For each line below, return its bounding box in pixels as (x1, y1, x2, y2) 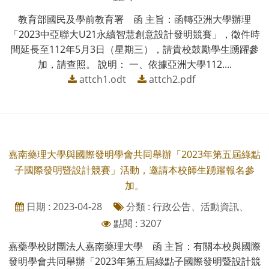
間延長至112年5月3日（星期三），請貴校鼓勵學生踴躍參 (10, 42, 259, 56)
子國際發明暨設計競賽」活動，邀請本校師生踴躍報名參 (14, 163, 255, 177)
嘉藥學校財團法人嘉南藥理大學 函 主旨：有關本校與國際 (8, 239, 261, 253)
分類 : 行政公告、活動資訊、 (123, 199, 249, 213)
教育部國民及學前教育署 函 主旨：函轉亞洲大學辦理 (18, 12, 251, 26)
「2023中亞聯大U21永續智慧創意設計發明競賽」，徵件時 (9, 27, 260, 41)
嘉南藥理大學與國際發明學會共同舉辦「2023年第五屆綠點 (8, 147, 261, 161)
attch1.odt (79, 72, 126, 86)
